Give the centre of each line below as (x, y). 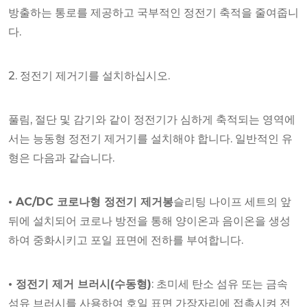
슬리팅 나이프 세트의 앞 (232, 202)
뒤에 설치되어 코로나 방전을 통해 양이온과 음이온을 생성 (149, 221)
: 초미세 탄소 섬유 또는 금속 (220, 284)
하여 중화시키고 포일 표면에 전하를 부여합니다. (126, 241)
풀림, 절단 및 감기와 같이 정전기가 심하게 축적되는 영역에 (152, 120)
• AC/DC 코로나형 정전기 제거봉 (91, 202)
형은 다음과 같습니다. (61, 158)
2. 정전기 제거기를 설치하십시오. (89, 76)
